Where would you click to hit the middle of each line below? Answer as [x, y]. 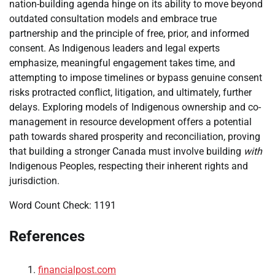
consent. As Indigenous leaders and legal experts [114, 48]
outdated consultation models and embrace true [113, 18]
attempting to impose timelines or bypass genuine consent [136, 77]
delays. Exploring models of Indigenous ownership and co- [135, 107]
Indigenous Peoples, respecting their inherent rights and [129, 166]
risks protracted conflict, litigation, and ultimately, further [130, 92]
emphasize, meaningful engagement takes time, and [122, 63]
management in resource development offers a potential [130, 122]
